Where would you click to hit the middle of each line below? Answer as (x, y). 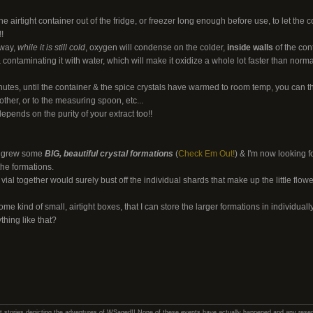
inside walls (250, 48)
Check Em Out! (206, 154)
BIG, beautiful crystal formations (109, 154)
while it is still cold (51, 48)
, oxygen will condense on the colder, (156, 48)
